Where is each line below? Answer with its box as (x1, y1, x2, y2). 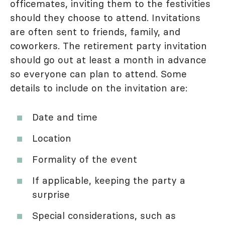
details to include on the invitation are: (10, 81, 187, 94)
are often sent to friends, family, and (10, 25, 180, 38)
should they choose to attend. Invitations (10, 11, 200, 24)
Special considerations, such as (32, 209, 176, 221)
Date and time (32, 110, 97, 123)
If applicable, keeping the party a (32, 174, 185, 186)
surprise (32, 188, 70, 200)
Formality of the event (32, 153, 137, 165)
